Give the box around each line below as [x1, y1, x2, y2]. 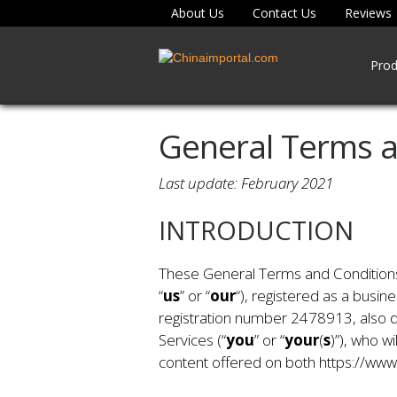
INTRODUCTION [158, 213, 354, 248]
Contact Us [252, 4, 316, 21]
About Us [170, 4, 224, 21]
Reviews [344, 4, 392, 21]
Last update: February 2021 [158, 172, 333, 193]
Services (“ [158, 330, 226, 351]
